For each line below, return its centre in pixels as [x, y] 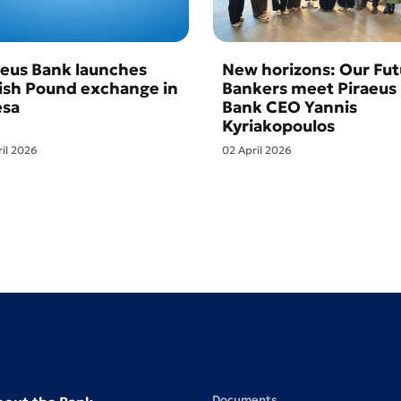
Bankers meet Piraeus [309, 88]
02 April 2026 [256, 150]
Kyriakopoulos [278, 126]
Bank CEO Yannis [289, 107]
